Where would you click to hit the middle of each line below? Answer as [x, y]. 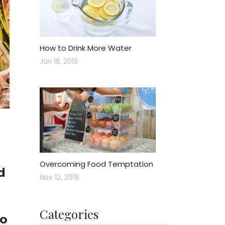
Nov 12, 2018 [59, 178]
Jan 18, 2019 [59, 61]
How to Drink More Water [85, 48]
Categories [69, 214]
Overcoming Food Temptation [96, 164]
